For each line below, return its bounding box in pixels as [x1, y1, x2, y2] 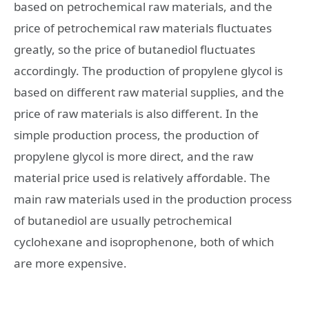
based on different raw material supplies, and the [14, 83, 284, 100]
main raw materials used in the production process [14, 190, 292, 207]
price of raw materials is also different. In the [14, 105, 259, 121]
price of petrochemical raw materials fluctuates [14, 19, 272, 36]
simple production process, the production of [14, 126, 259, 143]
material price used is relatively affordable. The [14, 169, 270, 186]
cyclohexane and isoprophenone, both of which [14, 233, 275, 250]
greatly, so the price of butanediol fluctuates [14, 41, 255, 57]
